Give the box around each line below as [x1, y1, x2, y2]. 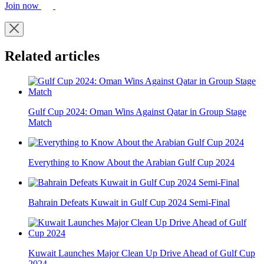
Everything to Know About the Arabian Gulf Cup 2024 [28, 157, 235, 167]
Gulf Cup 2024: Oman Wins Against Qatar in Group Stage [28, 106, 246, 117]
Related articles [5, 48, 100, 64]
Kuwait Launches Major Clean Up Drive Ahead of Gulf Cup [28, 247, 255, 258]
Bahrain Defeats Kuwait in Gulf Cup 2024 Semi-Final [28, 197, 230, 207]
